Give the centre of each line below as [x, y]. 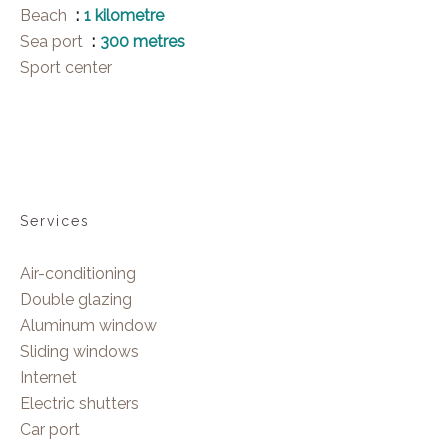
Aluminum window [88, 325]
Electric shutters [79, 403]
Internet [48, 377]
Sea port [53, 41]
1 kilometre [124, 15]
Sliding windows [79, 351]
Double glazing [76, 299]
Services [55, 221]
